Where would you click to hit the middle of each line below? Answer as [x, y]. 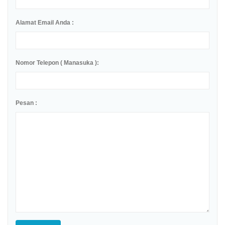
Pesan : [26, 103]
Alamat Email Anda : [45, 22]
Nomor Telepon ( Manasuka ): [57, 63]
